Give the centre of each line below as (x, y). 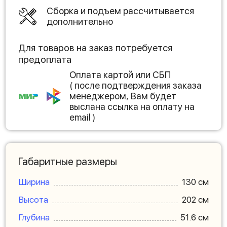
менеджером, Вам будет (123, 96)
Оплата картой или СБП (120, 75)
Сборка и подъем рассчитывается (120, 11)
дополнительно (80, 22)
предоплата (45, 60)
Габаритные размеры (68, 162)
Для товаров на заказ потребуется (95, 48)
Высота (33, 200)
